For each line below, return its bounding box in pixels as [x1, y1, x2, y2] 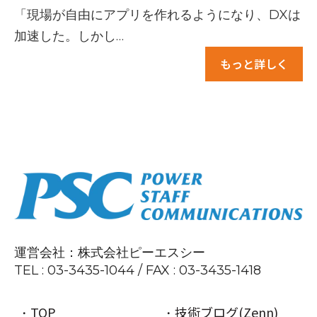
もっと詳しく [220, 55, 288, 73]
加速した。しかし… [14, 28, 124, 45]
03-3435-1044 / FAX [44, 263, 173, 279]
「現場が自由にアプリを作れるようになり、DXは [14, 7, 301, 23]
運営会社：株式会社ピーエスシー [14, 245, 205, 261]
